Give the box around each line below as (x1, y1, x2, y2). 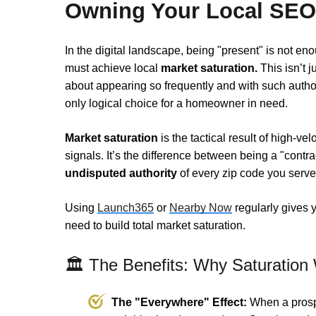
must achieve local (65, 62, 161, 75)
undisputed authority (65, 167, 177, 180)
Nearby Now (169, 202, 232, 214)
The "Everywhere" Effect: (111, 296, 247, 309)
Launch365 (97, 202, 154, 214)
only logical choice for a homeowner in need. (65, 97, 288, 110)
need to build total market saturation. (65, 219, 245, 232)
